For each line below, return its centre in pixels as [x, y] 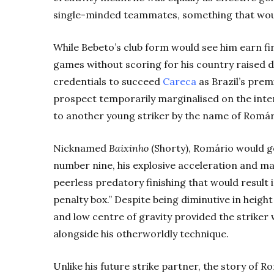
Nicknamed [81, 148]
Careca [180, 82]
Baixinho [129, 148]
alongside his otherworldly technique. [141, 234]
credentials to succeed [108, 82]
